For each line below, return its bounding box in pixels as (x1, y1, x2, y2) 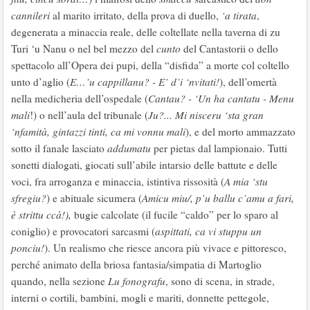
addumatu (107, 141, 151, 155)
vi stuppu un (208, 224, 262, 238)
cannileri (11, 8, 50, 22)
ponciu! (11, 241, 44, 255)
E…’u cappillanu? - (70, 75, 156, 89)
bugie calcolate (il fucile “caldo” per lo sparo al (74, 208, 278, 221)
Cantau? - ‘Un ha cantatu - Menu (148, 91, 294, 105)
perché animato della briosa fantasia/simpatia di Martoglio (11, 257, 262, 271)
